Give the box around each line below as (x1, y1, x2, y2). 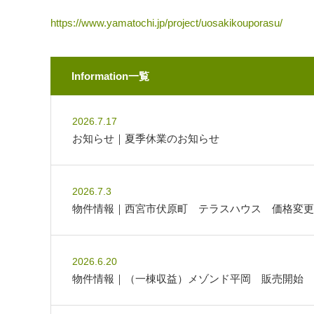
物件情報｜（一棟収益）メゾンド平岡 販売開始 (72, 273, 303, 285)
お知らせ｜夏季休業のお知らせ (72, 132, 219, 144)
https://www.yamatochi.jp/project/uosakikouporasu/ (50, 17, 282, 29)
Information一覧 (71, 70, 149, 82)
